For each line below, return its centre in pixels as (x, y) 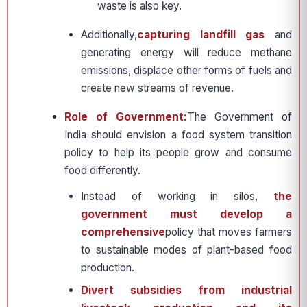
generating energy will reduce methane (186, 53)
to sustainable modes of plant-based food (186, 250)
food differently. (102, 171)
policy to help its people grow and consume (178, 153)
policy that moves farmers (229, 232)
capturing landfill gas (201, 35)
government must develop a (186, 214)
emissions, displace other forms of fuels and (186, 71)
